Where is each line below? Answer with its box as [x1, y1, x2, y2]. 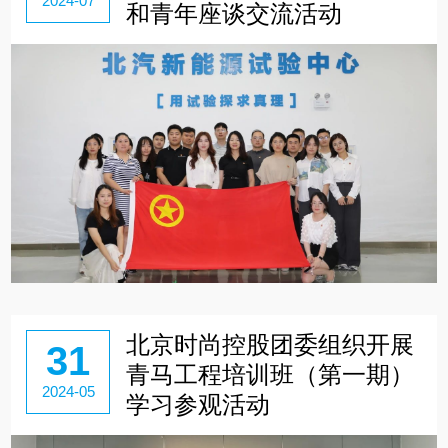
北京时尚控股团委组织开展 [125, 331, 414, 359]
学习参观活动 [125, 391, 270, 419]
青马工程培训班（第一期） [125, 361, 414, 389]
